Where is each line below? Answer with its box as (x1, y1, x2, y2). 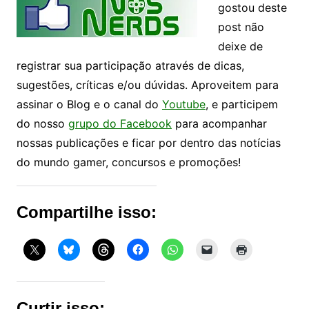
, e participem (205, 97, 278, 111)
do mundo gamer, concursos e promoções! (16, 154, 241, 169)
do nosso (16, 116, 68, 130)
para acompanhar (171, 116, 267, 130)
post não (217, 19, 264, 34)
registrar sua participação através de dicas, (16, 58, 244, 72)
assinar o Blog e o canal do (16, 97, 162, 111)
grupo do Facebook (68, 116, 172, 130)
